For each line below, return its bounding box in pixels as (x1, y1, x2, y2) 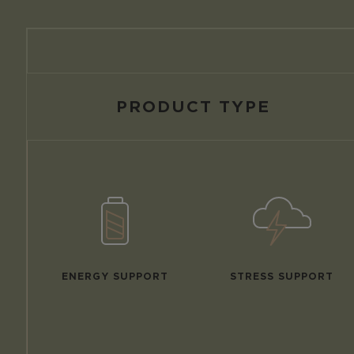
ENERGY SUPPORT (61, 269, 168, 282)
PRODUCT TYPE (116, 96, 270, 116)
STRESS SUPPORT (229, 269, 333, 282)
